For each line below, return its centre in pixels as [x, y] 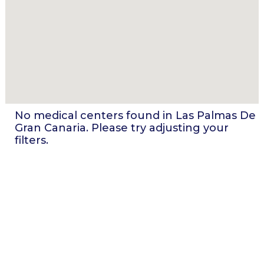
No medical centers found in [95, 115]
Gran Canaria [50, 128]
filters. [32, 140]
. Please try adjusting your [157, 128]
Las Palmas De [216, 115]
